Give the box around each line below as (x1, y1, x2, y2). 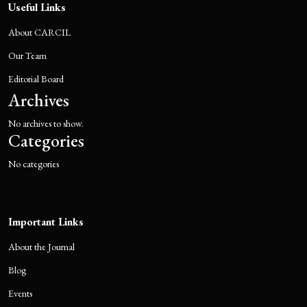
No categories (8, 158, 59, 170)
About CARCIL (8, 26, 71, 38)
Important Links (8, 214, 84, 229)
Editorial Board (8, 73, 64, 85)
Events (8, 287, 32, 299)
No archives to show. (8, 117, 84, 130)
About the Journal (8, 241, 75, 253)
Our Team (8, 49, 47, 62)
